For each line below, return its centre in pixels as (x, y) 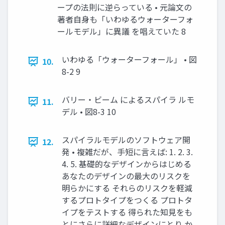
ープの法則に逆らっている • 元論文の (125, 7)
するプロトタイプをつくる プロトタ (127, 200)
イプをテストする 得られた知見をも (127, 212)
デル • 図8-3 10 (89, 112)
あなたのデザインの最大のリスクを (126, 176)
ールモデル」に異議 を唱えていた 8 (122, 31)
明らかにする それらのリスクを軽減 (127, 188)
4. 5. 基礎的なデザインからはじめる (127, 164)
